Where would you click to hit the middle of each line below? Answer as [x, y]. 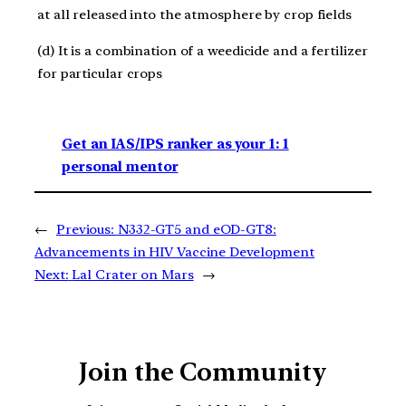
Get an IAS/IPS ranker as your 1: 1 [175, 144]
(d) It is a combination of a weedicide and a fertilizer [203, 51]
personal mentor [120, 166]
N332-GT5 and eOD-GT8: [197, 229]
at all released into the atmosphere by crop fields [194, 15]
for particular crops [100, 74]
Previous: [85, 229]
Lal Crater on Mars [133, 274]
